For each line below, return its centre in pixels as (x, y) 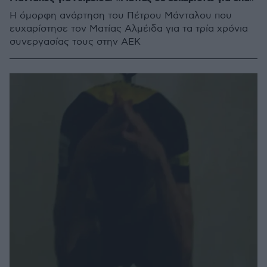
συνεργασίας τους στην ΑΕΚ (75, 42)
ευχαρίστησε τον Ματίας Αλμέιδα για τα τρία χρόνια (129, 29)
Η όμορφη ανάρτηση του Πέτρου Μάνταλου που (121, 16)
